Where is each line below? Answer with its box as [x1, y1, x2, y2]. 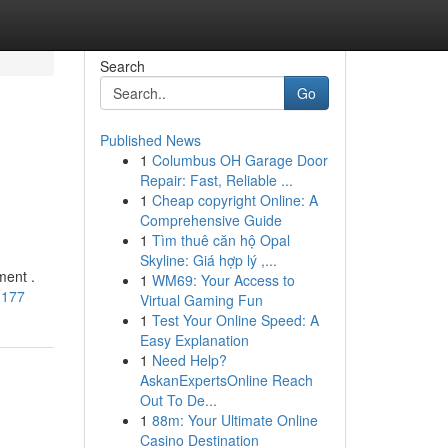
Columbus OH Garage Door [151, 150, 328, 170]
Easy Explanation [139, 330, 249, 350]
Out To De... [139, 390, 217, 410]
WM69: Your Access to [151, 270, 295, 290]
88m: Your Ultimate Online [151, 410, 318, 430]
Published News [99, 130, 201, 150]
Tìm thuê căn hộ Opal [151, 230, 290, 250]
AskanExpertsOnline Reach [139, 370, 313, 390]
